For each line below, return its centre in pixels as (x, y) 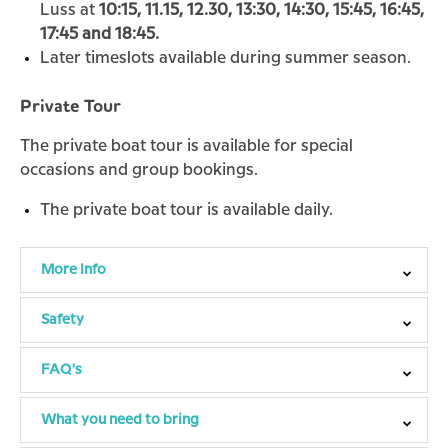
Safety (62, 320)
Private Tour (70, 107)
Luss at (69, 10)
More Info (73, 270)
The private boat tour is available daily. (186, 210)
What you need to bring (120, 420)
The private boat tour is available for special (186, 146)
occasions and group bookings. (139, 170)
